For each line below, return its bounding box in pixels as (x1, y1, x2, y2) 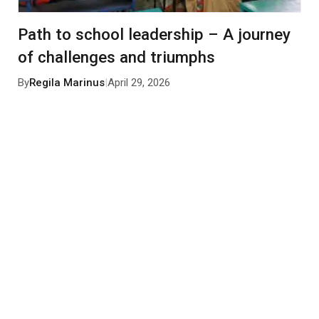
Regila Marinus (28, 75, 105, 89)
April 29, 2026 (107, 75, 170, 89)
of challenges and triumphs (17, 47, 215, 66)
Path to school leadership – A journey (17, 24, 291, 43)
